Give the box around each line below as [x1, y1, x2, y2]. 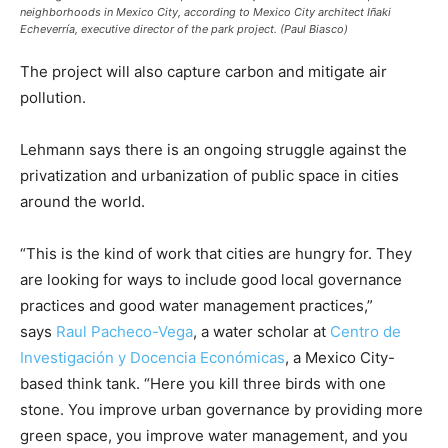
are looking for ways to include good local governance [20, 270, 402, 290]
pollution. [20, 88, 86, 108]
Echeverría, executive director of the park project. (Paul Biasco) [20, 22, 348, 37]
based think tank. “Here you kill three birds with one [20, 374, 386, 394]
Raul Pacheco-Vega [56, 322, 193, 342]
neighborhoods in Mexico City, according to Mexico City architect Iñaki [20, 5, 391, 20]
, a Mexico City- [285, 348, 395, 368]
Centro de [330, 322, 401, 342]
